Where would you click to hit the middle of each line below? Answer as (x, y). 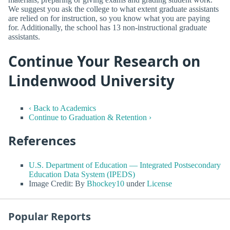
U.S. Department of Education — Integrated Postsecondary (125, 165)
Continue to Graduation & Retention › (90, 118)
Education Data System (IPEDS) (82, 174)
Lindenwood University (91, 81)
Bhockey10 (106, 183)
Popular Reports (50, 216)
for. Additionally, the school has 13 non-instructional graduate (108, 28)
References (42, 141)
